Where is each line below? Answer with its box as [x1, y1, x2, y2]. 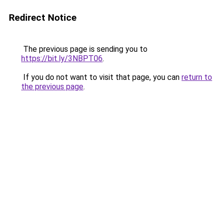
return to [182, 73, 212, 82]
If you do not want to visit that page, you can [21, 73, 182, 82]
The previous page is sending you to [21, 44, 147, 54]
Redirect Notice [9, 12, 76, 23]
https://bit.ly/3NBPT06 [21, 54, 103, 63]
